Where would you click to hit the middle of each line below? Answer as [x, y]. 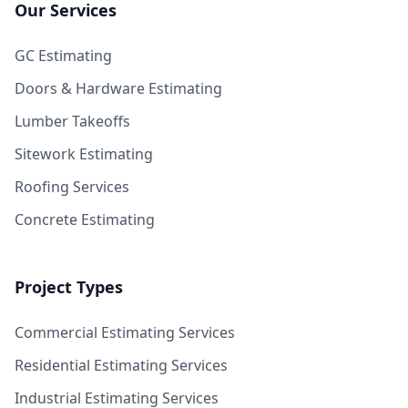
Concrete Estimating [85, 219]
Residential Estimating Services [121, 365]
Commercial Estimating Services [125, 332]
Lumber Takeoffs [72, 121]
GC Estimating [63, 56]
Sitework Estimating [84, 154]
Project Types [69, 287]
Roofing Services [72, 187]
